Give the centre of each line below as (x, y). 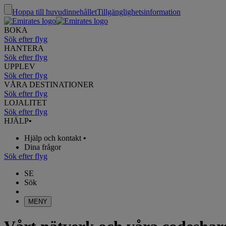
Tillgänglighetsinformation (139, 12)
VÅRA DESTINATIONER (49, 84)
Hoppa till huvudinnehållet (54, 12)
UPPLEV (20, 66)
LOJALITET (25, 103)
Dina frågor (43, 147)
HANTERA (24, 48)
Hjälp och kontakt (53, 138)
